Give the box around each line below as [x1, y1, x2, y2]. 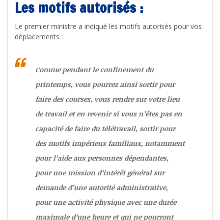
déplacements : [15, 31, 63, 41]
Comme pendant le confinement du [35, 64, 154, 74]
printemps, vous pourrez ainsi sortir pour [35, 79, 175, 89]
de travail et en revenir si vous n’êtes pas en [35, 109, 182, 118]
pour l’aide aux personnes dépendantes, [35, 153, 168, 163]
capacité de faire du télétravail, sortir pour [35, 123, 175, 133]
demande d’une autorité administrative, [35, 182, 168, 192]
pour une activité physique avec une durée [35, 197, 176, 207]
